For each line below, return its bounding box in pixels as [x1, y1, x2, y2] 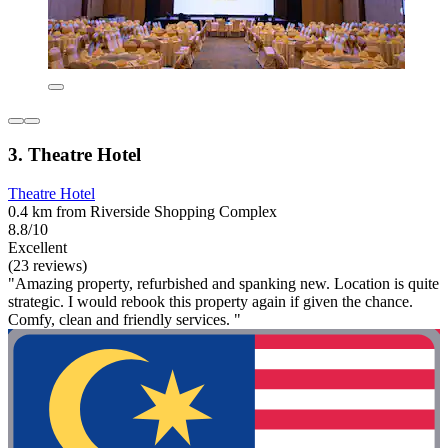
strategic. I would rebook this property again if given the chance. [8, 292, 413, 310]
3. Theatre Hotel [8, 143, 141, 165]
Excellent [8, 238, 67, 256]
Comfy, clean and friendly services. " [8, 310, 241, 328]
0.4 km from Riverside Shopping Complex [8, 202, 277, 220]
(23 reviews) [8, 256, 87, 274]
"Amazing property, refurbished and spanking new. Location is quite [8, 274, 439, 292]
